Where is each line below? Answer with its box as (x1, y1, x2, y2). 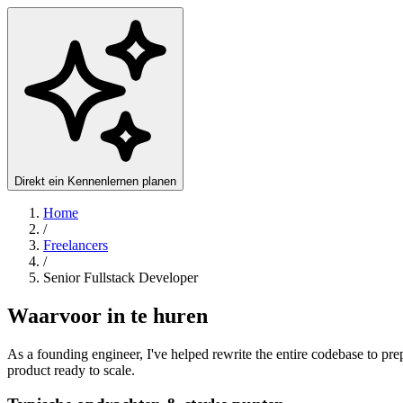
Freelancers (43, 237, 108, 253)
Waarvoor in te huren (7, 303, 208, 327)
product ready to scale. (7, 362, 135, 378)
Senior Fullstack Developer (43, 269, 198, 285)
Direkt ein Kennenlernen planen (14, 174, 176, 188)
